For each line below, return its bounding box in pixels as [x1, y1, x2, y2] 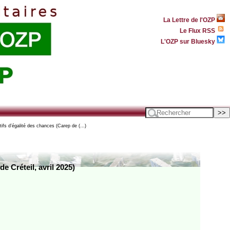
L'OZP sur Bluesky [161, 37, 217, 45]
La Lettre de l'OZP [163, 16, 217, 23]
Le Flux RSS [180, 27, 217, 34]
